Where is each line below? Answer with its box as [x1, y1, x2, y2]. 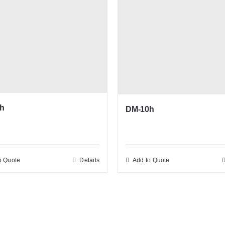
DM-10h [126, 105, 154, 114]
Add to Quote [133, 157, 170, 164]
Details [79, 157, 99, 164]
